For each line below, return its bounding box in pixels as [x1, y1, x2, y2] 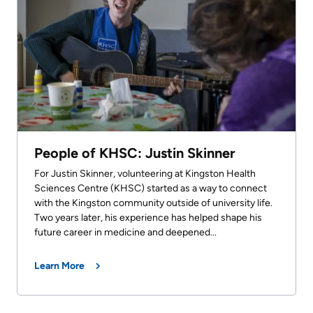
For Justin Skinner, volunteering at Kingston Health [34, 168, 256, 180]
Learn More [34, 260, 85, 272]
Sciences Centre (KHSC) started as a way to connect [34, 182, 267, 195]
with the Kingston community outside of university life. [34, 197, 272, 210]
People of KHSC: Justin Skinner [34, 145, 235, 162]
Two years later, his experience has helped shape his [34, 212, 262, 224]
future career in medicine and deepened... [34, 226, 217, 239]
